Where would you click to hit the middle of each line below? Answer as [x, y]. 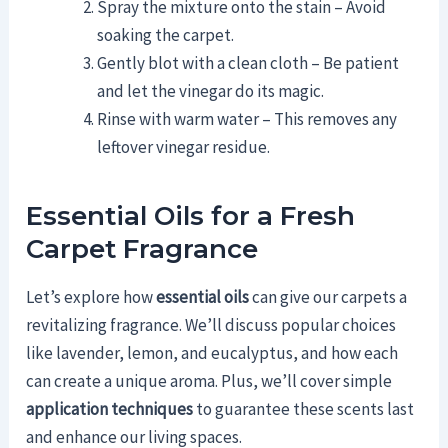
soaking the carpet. [166, 34]
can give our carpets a [328, 297]
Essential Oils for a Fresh [191, 215]
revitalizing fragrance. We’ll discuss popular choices [211, 325]
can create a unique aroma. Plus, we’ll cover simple [209, 381]
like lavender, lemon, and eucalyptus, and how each [212, 353]
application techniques [110, 409]
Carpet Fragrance [142, 248]
